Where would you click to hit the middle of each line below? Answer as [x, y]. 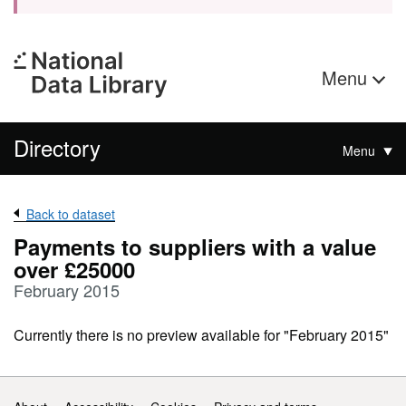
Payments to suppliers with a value [195, 246]
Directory [57, 147]
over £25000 [74, 269]
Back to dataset [71, 214]
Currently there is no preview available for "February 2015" [201, 335]
